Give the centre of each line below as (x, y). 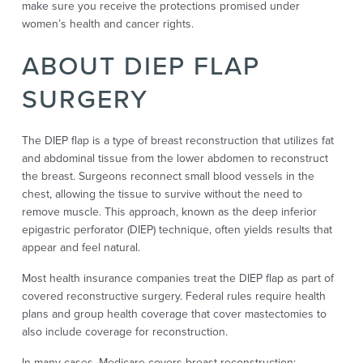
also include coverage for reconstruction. (124, 332)
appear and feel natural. (81, 248)
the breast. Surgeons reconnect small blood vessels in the (168, 177)
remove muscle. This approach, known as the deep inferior (169, 212)
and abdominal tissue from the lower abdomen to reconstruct (175, 159)
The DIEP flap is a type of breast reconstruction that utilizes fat (177, 141)
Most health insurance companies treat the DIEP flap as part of (177, 279)
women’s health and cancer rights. (107, 24)
